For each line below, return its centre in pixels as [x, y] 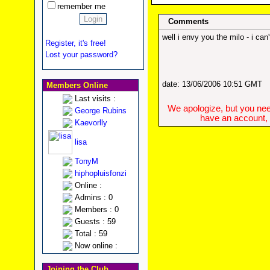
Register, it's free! [75, 43]
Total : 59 [91, 234]
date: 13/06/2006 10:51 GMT [212, 84]
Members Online [76, 85]
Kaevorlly [91, 123]
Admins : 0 [93, 197]
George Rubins [100, 111]
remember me [81, 6]
